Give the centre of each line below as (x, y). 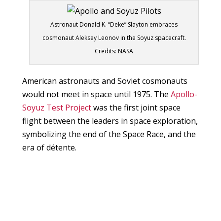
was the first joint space (136, 108)
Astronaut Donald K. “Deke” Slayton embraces (114, 25)
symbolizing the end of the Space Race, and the (109, 134)
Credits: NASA (114, 51)
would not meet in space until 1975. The (96, 94)
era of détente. (49, 148)
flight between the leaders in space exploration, (110, 121)
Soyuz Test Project (56, 108)
